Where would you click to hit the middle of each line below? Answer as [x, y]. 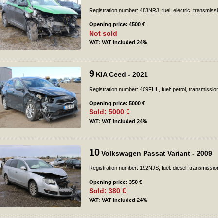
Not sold [103, 33]
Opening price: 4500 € [117, 24]
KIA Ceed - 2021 [122, 74]
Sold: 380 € [108, 191]
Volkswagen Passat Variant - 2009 [157, 153]
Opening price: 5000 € [117, 103]
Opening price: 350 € [116, 182]
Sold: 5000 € [109, 112]
